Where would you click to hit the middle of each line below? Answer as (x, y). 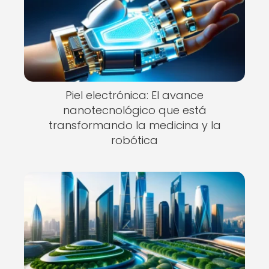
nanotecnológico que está (134, 110)
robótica (134, 140)
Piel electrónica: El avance (134, 95)
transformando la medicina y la (134, 125)
